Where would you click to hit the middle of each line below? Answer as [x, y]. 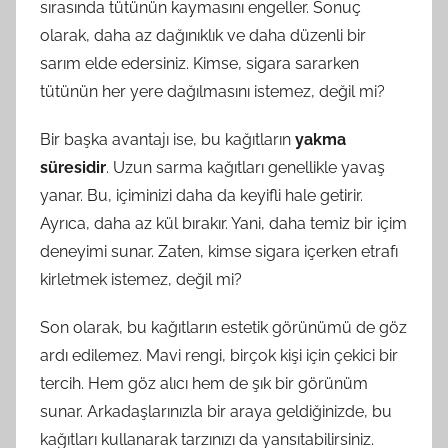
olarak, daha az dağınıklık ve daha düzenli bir [203, 35]
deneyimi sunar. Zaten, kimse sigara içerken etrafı [219, 251]
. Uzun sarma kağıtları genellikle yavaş [245, 167]
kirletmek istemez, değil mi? [141, 279]
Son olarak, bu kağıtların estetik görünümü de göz [223, 327]
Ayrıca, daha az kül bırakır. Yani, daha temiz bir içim [223, 223]
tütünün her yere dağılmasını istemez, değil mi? [212, 91]
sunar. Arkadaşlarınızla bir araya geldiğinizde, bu [216, 411]
